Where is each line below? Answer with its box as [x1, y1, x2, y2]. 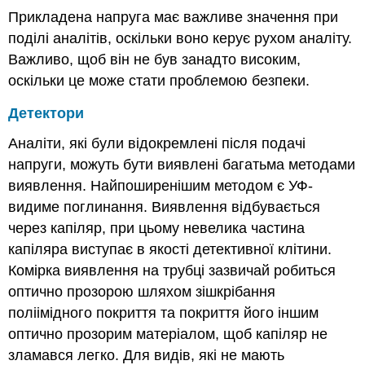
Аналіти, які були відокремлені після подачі [8, 135, 306, 152]
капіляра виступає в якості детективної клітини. [8, 241, 332, 258]
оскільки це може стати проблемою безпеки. [8, 72, 310, 89]
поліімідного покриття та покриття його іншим [8, 305, 319, 322]
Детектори [8, 105, 85, 122]
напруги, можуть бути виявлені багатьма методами [8, 156, 356, 174]
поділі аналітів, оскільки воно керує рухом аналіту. [8, 29, 353, 46]
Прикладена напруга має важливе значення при [8, 8, 339, 25]
